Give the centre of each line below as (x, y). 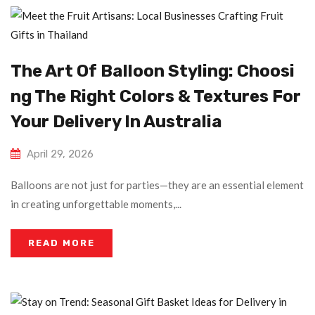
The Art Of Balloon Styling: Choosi (153, 71)
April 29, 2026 (60, 154)
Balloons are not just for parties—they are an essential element (157, 185)
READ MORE (62, 243)
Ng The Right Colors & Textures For (156, 97)
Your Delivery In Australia (116, 122)
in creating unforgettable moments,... (96, 204)
